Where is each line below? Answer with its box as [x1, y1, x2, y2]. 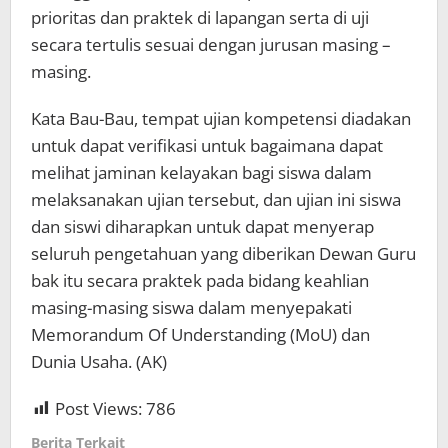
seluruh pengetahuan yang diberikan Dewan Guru [31, 241, 416, 265]
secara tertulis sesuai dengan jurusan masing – [31, 32, 391, 56]
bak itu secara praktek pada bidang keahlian [31, 268, 369, 292]
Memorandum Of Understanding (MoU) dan [31, 322, 370, 346]
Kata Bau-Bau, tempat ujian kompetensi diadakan [31, 106, 411, 130]
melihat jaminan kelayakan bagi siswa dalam [31, 160, 372, 184]
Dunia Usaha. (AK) [31, 349, 167, 373]
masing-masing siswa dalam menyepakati [31, 295, 352, 319]
